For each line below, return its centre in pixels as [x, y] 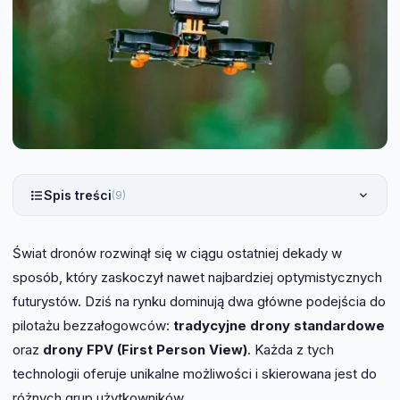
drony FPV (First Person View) [145, 350]
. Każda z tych [291, 350]
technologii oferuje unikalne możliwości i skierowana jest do [195, 374]
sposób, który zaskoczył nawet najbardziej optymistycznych [197, 277]
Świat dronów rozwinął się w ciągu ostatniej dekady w [177, 253]
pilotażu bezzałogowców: [93, 325]
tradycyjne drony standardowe [279, 325]
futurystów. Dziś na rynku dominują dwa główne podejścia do [199, 301]
